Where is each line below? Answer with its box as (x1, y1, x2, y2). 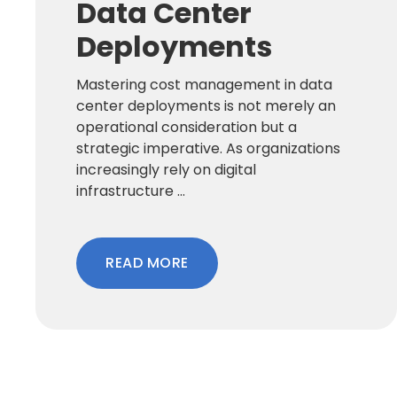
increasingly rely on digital (76, 159, 256, 180)
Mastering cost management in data (76, 74, 332, 95)
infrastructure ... (76, 180, 185, 201)
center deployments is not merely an (76, 95, 336, 116)
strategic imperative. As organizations (76, 137, 340, 159)
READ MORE (105, 252, 189, 273)
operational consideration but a (76, 116, 297, 137)
